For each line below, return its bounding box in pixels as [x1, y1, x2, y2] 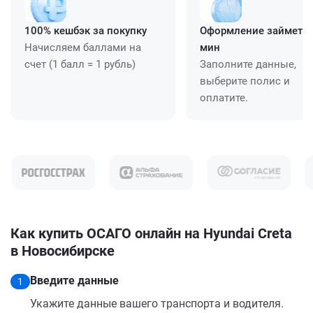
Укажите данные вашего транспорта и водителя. [30, 296, 284, 310]
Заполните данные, [200, 57, 296, 71]
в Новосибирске [10, 242, 115, 259]
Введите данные [30, 273, 119, 287]
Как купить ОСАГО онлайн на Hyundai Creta [10, 224, 292, 242]
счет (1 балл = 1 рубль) [24, 57, 136, 71]
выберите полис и [200, 74, 290, 87]
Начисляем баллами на [24, 41, 141, 54]
